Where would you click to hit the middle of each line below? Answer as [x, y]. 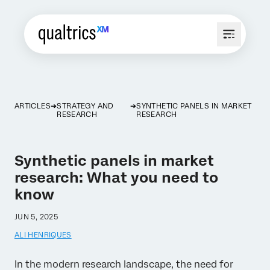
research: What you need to [116, 177]
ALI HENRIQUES [43, 235]
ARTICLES [33, 106]
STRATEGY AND [85, 106]
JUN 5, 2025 [36, 217]
